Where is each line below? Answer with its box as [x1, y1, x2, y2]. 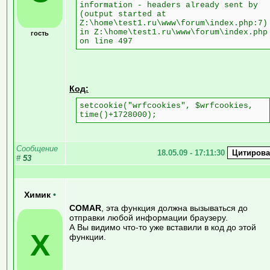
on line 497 [80, 36, 133, 46]
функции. [69, 231, 106, 242]
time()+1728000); [80, 110, 157, 119]
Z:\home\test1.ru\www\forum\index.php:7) [80, 18, 268, 28]
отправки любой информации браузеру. [69, 212, 228, 222]
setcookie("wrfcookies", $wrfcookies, [80, 101, 253, 110]
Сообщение [16, 143, 58, 153]
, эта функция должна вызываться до [101, 202, 248, 213]
